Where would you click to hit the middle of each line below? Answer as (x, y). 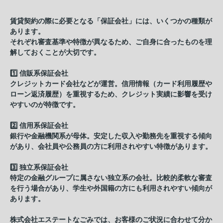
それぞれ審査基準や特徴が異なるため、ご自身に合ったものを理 (111, 42)
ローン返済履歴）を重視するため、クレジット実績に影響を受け (111, 94)
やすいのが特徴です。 (45, 105)
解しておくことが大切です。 (55, 52)
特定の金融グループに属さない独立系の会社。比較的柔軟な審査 (111, 178)
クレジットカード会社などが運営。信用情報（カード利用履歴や (111, 84)
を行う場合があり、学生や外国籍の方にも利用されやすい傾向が (111, 188)
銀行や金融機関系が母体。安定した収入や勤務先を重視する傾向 (111, 136)
